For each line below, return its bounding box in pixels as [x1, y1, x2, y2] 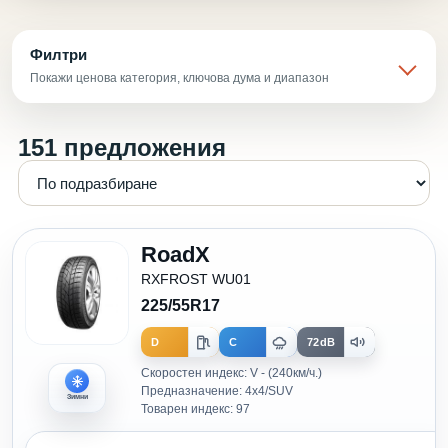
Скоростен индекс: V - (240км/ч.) [141, 366, 322, 380]
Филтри [30, 46, 87, 63]
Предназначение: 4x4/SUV [141, 384, 293, 398]
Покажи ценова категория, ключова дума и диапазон [30, 71, 329, 85]
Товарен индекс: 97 [141, 402, 250, 416]
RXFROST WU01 [141, 271, 251, 287]
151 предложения [18, 134, 226, 161]
